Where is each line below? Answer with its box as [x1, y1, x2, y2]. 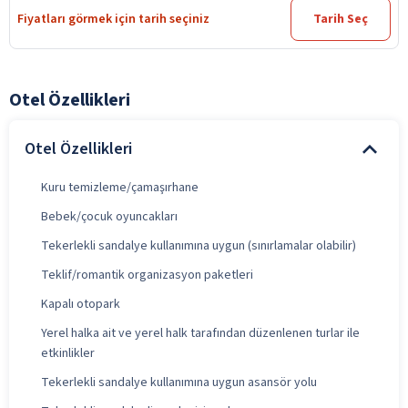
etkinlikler [41, 343, 95, 362]
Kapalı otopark [41, 294, 120, 313]
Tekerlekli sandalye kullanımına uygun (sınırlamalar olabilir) [41, 236, 356, 255]
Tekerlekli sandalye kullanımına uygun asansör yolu [41, 372, 317, 392]
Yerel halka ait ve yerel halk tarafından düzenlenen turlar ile [41, 323, 360, 342]
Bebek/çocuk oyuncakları [41, 207, 178, 226]
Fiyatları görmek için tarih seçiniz [17, 9, 209, 28]
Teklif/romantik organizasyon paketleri [41, 265, 253, 284]
